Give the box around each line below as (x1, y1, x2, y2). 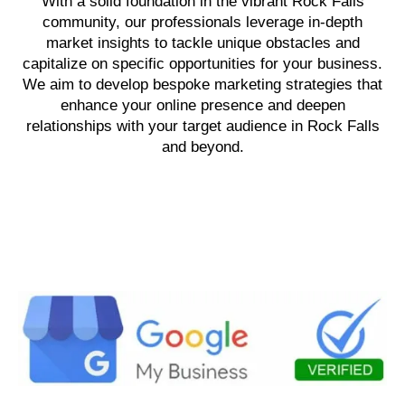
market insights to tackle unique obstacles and (45, 34, 360, 52)
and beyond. (161, 138, 244, 155)
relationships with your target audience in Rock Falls (25, 118, 380, 135)
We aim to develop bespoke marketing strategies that (23, 76, 382, 93)
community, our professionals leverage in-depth (42, 14, 363, 31)
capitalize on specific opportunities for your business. (23, 55, 382, 72)
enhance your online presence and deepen (60, 97, 345, 114)
